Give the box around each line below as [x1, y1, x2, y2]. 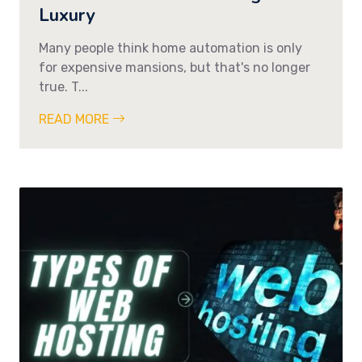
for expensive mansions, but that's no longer [39, 59, 310, 75]
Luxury [39, 2, 95, 27]
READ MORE [39, 111, 112, 127]
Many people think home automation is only [39, 40, 302, 56]
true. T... [39, 78, 88, 95]
